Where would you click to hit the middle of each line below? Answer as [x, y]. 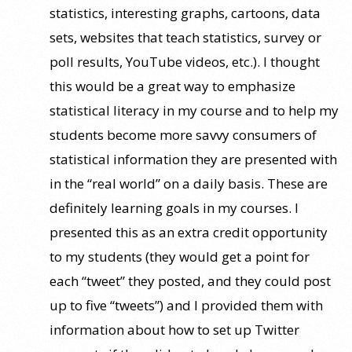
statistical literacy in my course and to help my [194, 110]
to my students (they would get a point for [180, 256]
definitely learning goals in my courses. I [174, 207]
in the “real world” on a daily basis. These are [189, 183]
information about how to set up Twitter [174, 329]
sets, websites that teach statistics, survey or [185, 37]
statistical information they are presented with [193, 159]
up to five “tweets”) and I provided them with [186, 305]
